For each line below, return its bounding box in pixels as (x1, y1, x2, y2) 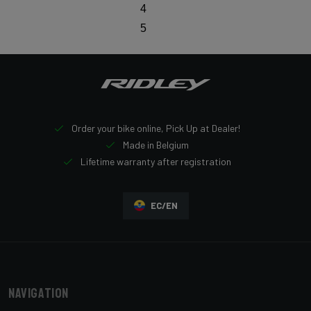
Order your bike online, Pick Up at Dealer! (69, 121, 240, 134)
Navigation (8, 284, 69, 302)
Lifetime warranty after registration (78, 155, 231, 167)
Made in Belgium (121, 138, 189, 151)
